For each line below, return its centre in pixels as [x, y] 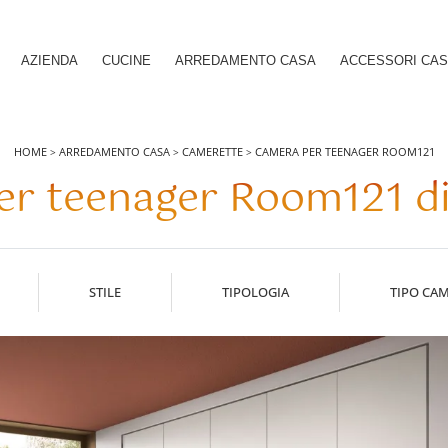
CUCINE [126, 60]
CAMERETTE [212, 151]
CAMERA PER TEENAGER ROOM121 [344, 151]
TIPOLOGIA [255, 292]
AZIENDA [49, 60]
